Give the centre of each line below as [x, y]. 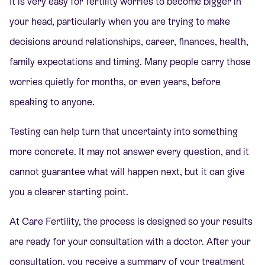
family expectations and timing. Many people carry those [130, 62]
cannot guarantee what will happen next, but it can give [127, 172]
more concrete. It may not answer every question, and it [129, 152]
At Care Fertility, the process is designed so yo [110, 222]
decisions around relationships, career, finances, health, [129, 41]
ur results [232, 222]
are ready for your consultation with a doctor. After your [130, 242]
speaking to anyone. [52, 102]
